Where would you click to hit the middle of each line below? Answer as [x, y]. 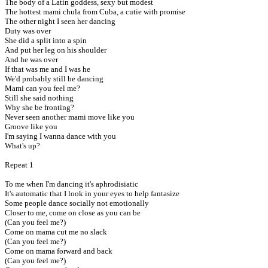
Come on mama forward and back [59, 251]
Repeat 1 [19, 165]
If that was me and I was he [48, 69]
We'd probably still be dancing [54, 79]
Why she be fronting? [39, 107]
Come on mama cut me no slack [56, 232]
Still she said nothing [39, 98]
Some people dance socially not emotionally [77, 203]
